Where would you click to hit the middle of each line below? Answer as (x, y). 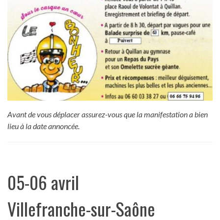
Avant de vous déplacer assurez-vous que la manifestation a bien (108, 114)
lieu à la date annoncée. (43, 126)
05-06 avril (43, 182)
